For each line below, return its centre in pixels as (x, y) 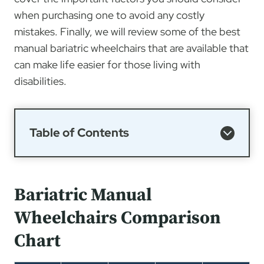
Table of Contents (79, 133)
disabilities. (40, 81)
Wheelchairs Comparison (117, 218)
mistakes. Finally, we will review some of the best (127, 32)
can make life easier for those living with (107, 65)
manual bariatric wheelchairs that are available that (131, 48)
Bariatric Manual (83, 195)
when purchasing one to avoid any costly (109, 15)
